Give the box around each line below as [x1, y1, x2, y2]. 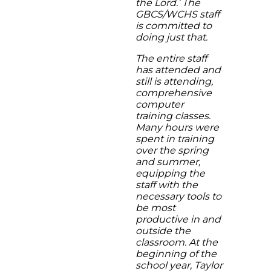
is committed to [135, 20, 212, 31]
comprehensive [135, 87, 212, 99]
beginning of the [135, 248, 217, 260]
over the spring [135, 145, 209, 156]
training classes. [135, 110, 211, 122]
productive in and [135, 214, 221, 225]
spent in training [135, 133, 214, 145]
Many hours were [135, 122, 219, 133]
